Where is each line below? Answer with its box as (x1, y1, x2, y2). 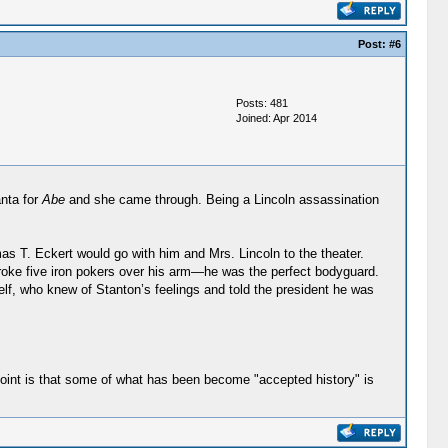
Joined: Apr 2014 (235, 112, 317, 124)
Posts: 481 (235, 97, 288, 109)
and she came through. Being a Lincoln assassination (64, 192, 379, 207)
